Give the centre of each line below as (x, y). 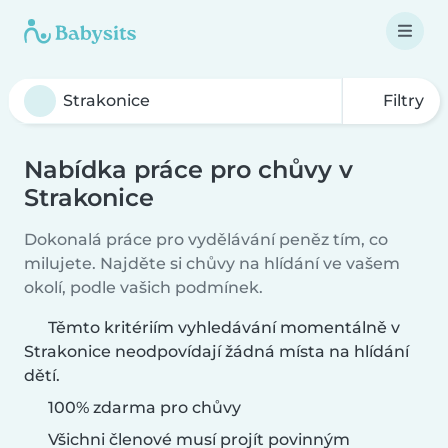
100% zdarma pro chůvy (142, 407)
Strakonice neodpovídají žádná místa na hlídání (216, 351)
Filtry (401, 100)
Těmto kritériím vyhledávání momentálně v (224, 327)
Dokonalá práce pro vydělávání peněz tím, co (206, 239)
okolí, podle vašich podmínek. (143, 287)
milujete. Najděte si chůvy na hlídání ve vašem (212, 263)
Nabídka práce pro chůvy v (188, 169)
